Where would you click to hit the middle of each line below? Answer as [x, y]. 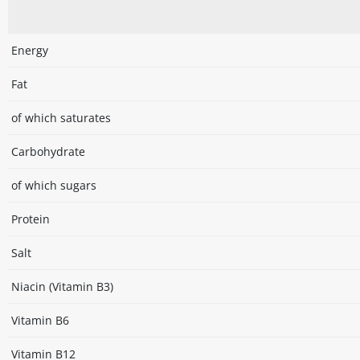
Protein [31, 219]
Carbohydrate [48, 152]
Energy [30, 51]
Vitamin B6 [40, 321]
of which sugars [54, 186]
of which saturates [61, 118]
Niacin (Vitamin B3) [62, 287]
